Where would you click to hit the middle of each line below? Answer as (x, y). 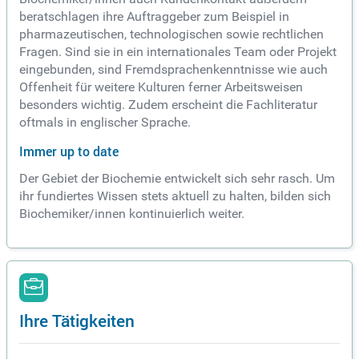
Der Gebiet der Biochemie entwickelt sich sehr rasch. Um (177, 179)
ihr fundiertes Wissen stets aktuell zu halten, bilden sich (175, 196)
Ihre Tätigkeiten (77, 321)
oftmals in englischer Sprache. (105, 123)
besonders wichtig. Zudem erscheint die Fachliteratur (168, 105)
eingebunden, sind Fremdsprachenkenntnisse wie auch (173, 70)
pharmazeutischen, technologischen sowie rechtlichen (171, 34)
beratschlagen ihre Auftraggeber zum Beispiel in (154, 17)
